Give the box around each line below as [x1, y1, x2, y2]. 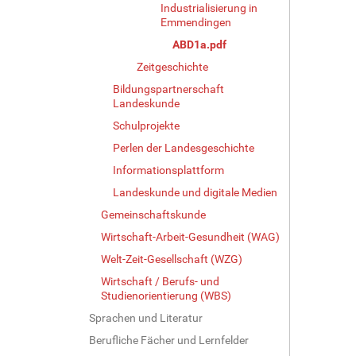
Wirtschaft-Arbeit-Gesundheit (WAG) [101, 230, 280, 243]
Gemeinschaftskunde [101, 207, 206, 221]
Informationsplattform [113, 163, 224, 176]
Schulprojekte [113, 118, 180, 132]
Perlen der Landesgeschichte [113, 141, 254, 154]
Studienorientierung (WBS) [101, 288, 231, 302]
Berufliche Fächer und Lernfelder [89, 333, 249, 346]
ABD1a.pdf [172, 37, 226, 51]
